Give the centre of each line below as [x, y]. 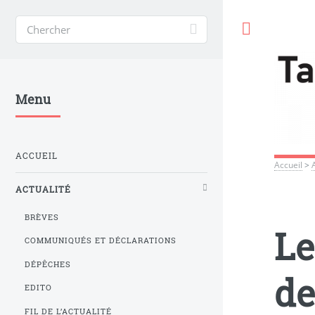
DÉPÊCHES [48, 264]
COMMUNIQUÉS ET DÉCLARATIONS [101, 241]
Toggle [283, 29]
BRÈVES [42, 217]
